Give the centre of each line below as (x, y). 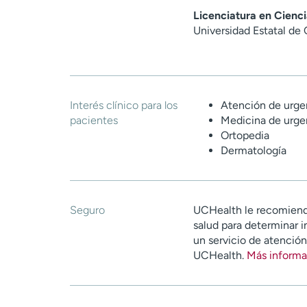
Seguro (87, 210)
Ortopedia (245, 136)
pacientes (94, 121)
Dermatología (254, 151)
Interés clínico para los (124, 106)
